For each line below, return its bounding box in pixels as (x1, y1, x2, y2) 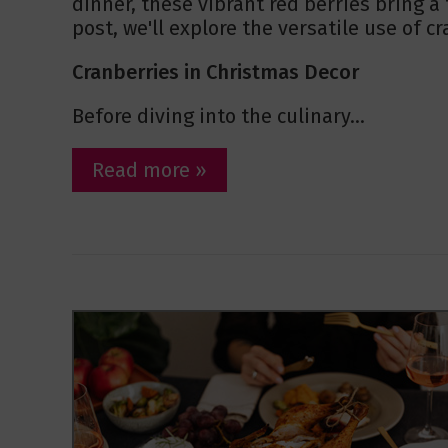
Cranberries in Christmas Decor (72, 60, 359, 85)
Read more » (92, 158, 207, 183)
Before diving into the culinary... (72, 104, 365, 129)
